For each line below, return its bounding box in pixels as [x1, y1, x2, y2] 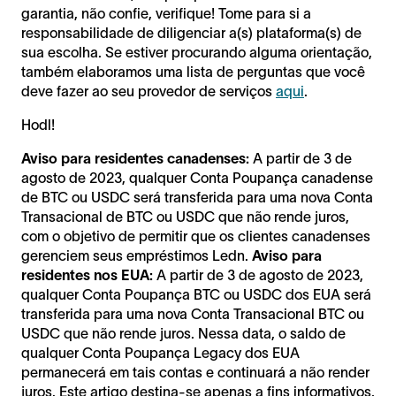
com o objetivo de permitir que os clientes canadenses [21, 227, 370, 244]
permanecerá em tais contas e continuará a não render [21, 363, 369, 380]
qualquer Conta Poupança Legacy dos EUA [21, 344, 300, 361]
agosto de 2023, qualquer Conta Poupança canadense [21, 169, 373, 186]
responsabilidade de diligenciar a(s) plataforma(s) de [21, 24, 362, 41]
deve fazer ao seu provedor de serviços [21, 82, 276, 99]
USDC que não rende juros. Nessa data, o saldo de [21, 324, 346, 341]
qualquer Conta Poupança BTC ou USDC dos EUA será [21, 286, 371, 302]
